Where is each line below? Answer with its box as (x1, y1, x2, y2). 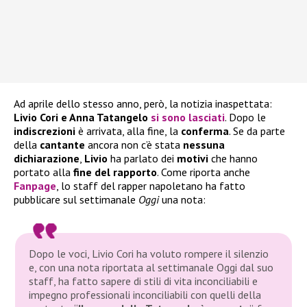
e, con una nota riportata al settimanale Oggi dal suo (29, 260, 274, 274)
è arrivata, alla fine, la (78, 123, 181, 138)
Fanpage (14, 178, 56, 193)
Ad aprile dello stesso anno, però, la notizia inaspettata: (14, 96, 272, 110)
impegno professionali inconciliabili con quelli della (29, 287, 262, 302)
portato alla (14, 164, 71, 179)
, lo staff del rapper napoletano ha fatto (56, 178, 245, 193)
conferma (181, 123, 229, 138)
